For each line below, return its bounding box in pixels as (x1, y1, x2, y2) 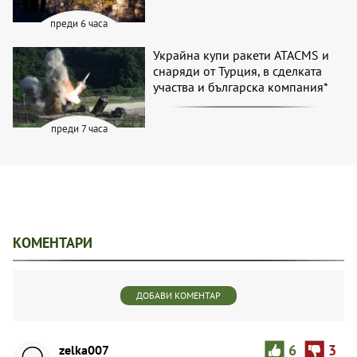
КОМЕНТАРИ (13, 233, 92, 252)
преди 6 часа (50, 16, 108, 30)
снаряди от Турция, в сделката (153, 62, 323, 79)
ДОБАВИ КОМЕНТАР (136, 288, 221, 301)
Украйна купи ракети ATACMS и (153, 46, 330, 63)
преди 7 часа (50, 121, 108, 135)
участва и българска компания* (153, 78, 329, 95)
